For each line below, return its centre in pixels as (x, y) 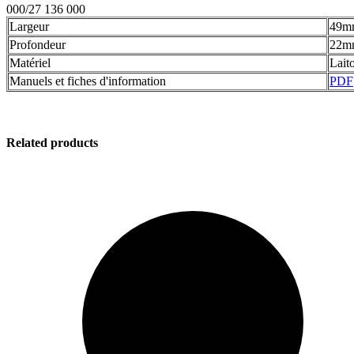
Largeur (29, 27)
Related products (52, 142)
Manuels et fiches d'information (88, 81)
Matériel (30, 63)
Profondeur (39, 45)
